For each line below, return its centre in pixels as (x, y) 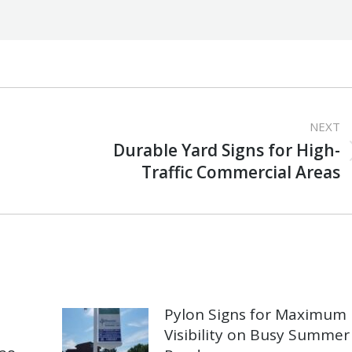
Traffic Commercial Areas (241, 172)
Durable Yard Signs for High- (227, 150)
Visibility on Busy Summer (257, 335)
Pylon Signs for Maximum (255, 315)
